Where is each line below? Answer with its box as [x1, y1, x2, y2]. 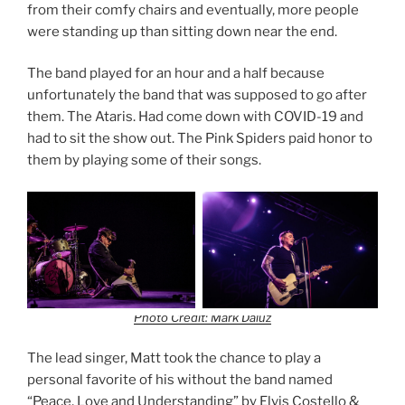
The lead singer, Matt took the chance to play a [27, 350, 321, 367]
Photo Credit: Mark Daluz [134, 309, 271, 325]
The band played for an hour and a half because [27, 65, 325, 82]
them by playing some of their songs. [27, 152, 264, 169]
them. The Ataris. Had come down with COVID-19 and [27, 108, 363, 126]
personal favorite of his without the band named [27, 372, 333, 389]
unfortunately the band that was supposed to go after [27, 87, 367, 104]
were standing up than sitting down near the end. [27, 23, 340, 40]
